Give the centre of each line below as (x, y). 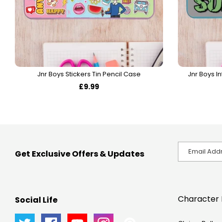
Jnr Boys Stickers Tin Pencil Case (89, 74)
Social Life (36, 200)
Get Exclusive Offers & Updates (80, 154)
